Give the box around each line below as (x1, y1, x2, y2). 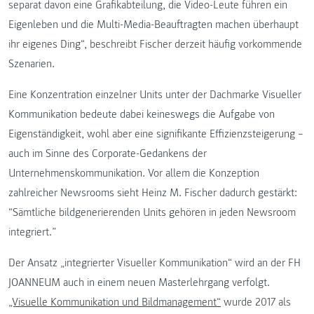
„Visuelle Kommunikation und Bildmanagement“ (8, 295, 221, 310)
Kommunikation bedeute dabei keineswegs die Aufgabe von (8, 107, 275, 122)
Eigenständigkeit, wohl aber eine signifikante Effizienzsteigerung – (8, 127, 303, 142)
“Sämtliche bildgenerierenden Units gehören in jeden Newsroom (8, 205, 296, 220)
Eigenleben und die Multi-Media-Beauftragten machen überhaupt (8, 18, 299, 32)
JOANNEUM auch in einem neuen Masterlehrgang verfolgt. (8, 275, 270, 290)
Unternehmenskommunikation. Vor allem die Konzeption (8, 166, 259, 181)
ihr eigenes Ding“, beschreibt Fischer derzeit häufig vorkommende (8, 37, 302, 52)
